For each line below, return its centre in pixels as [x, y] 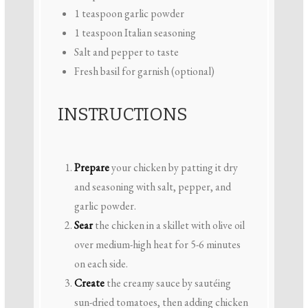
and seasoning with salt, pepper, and [152, 187]
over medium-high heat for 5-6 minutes [157, 245]
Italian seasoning [159, 33]
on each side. [101, 264]
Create [89, 283]
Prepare [91, 168]
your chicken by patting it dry [173, 168]
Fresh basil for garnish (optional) [144, 71]
